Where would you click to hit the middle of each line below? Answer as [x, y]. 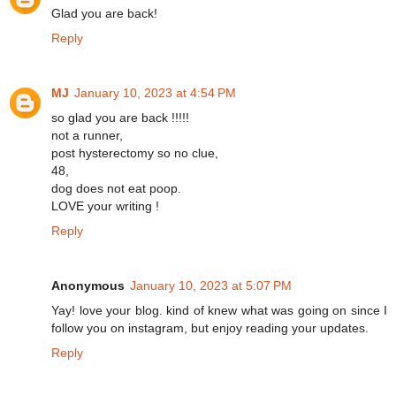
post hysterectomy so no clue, [135, 152]
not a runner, [87, 135]
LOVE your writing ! [105, 206]
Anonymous [88, 285]
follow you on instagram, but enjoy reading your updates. [210, 327]
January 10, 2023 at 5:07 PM [211, 285]
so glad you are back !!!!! [120, 117]
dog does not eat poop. [116, 188]
